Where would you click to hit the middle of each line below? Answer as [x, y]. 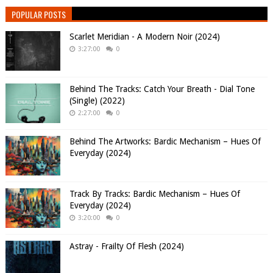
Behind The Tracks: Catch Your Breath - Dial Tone [162, 89]
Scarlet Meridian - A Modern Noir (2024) [144, 37]
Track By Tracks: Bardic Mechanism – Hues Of [154, 194]
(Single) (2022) [97, 101]
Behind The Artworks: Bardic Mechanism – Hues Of [165, 142]
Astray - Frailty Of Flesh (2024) [126, 246]
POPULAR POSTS [38, 15]
